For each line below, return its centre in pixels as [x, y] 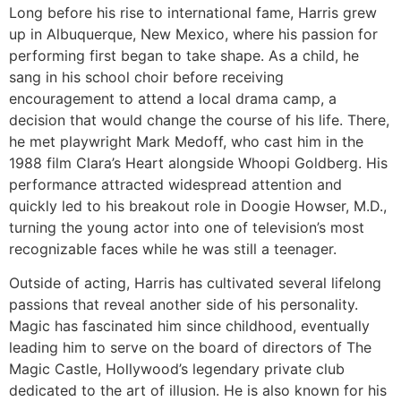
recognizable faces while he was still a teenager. [173, 248]
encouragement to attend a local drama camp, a [173, 98]
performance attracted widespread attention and [175, 184]
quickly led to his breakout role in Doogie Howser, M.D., [198, 205]
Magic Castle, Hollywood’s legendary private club [177, 368]
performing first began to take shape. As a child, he [184, 55]
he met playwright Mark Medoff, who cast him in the [186, 141]
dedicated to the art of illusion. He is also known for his [198, 390]
